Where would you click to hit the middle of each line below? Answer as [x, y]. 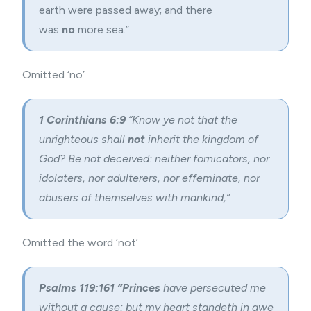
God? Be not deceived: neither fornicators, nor [154, 159]
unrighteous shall [83, 139]
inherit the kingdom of [202, 139]
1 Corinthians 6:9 [84, 120]
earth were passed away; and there [126, 10]
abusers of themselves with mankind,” [134, 197]
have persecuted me [213, 288]
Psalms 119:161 [77, 288]
